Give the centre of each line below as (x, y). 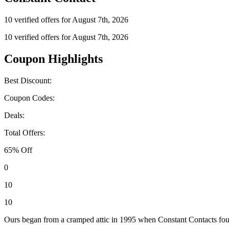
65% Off (18, 150)
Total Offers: (25, 133)
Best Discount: (28, 81)
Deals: (14, 116)
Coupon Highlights (53, 59)
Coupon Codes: (29, 98)
